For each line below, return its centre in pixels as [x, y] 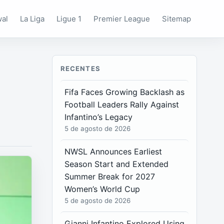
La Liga [32, 18]
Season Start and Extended [117, 164]
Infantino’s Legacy [99, 117]
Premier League [122, 18]
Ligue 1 [69, 18]
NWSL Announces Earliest [113, 151]
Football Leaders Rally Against [122, 104]
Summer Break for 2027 [110, 176]
